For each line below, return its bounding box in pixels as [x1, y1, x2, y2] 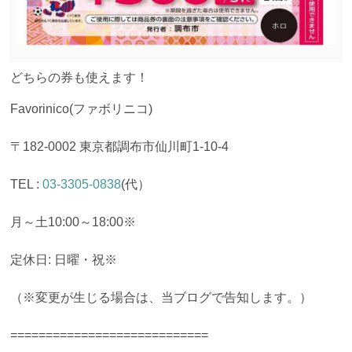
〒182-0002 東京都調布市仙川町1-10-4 [10, 140, 229, 154]
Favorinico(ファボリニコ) [10, 102, 153, 116]
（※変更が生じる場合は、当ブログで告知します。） [10, 291, 313, 305]
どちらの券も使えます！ [10, 71, 149, 85]
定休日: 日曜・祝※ [10, 253, 118, 267]
